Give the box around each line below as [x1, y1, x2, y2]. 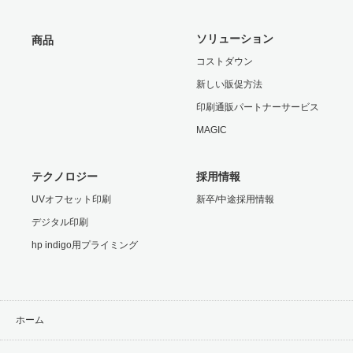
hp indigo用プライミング [32, 239, 138, 251]
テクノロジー [32, 169, 98, 183]
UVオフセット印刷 [32, 193, 111, 205]
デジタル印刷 [32, 216, 88, 228]
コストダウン [196, 55, 253, 67]
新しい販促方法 [196, 78, 262, 90]
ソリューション [196, 32, 273, 45]
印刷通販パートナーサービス [196, 101, 319, 113]
